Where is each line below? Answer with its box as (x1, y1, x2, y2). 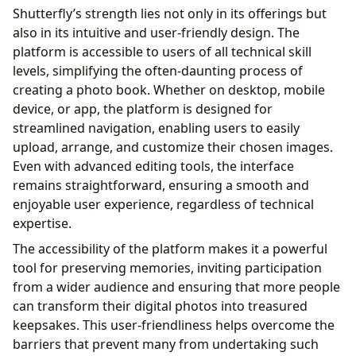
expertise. (13, 214, 72, 232)
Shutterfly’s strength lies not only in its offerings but (13, 4, 327, 22)
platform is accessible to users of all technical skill (13, 42, 311, 60)
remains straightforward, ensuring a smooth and (13, 176, 309, 194)
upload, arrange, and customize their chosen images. (13, 137, 333, 156)
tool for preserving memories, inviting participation (13, 258, 322, 277)
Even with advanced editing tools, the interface (13, 157, 294, 175)
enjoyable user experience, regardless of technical (13, 195, 314, 213)
